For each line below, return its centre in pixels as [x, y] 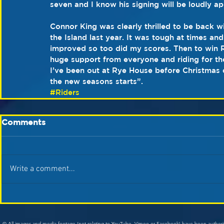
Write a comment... [42, 169]
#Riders [65, 92]
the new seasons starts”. [96, 81]
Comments [23, 122]
